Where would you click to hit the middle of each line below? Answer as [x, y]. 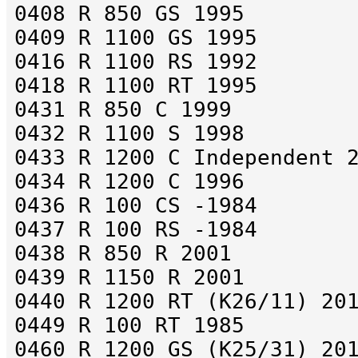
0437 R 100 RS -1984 [136, 230]
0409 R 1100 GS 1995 [136, 38]
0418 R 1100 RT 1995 [136, 86]
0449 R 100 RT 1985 [129, 326]
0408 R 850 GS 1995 [129, 14]
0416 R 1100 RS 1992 [136, 62]
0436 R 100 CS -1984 [136, 206]
